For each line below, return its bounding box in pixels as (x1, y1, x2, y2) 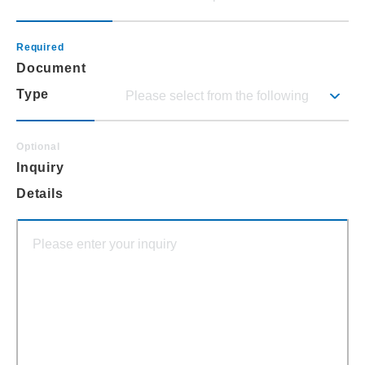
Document (16, 61, 86, 76)
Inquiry (16, 161, 64, 175)
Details (16, 187, 64, 201)
